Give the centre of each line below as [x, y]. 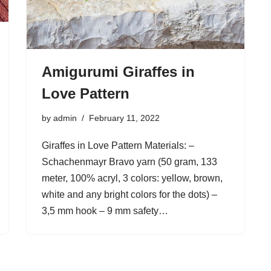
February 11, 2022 [124, 118]
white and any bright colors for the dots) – [129, 194]
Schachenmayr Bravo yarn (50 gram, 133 [129, 162]
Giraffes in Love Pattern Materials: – [118, 145]
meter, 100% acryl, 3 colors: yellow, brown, [132, 178]
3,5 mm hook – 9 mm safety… [106, 211]
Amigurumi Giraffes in [118, 72]
